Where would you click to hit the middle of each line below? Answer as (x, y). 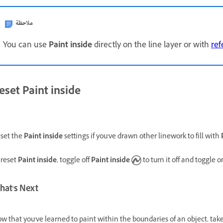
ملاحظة (24, 24)
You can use (26, 46)
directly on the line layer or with (152, 46)
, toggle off (74, 161)
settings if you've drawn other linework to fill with (142, 137)
